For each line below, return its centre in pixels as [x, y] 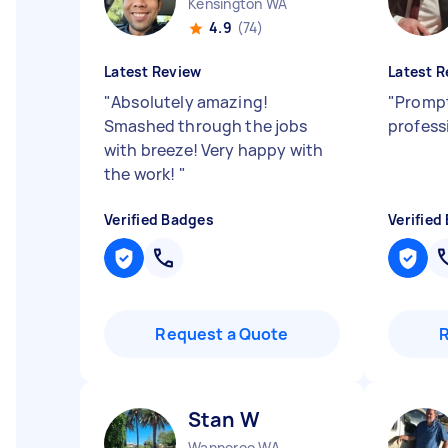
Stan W [224, 419]
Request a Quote [222, 334]
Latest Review [153, 71]
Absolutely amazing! [190, 102]
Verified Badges [159, 219]
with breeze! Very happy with [214, 150]
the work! [141, 174]
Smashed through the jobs [206, 126]
